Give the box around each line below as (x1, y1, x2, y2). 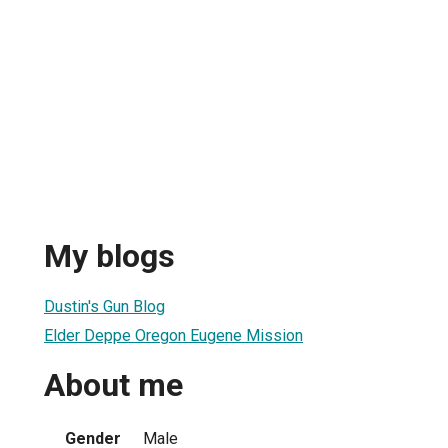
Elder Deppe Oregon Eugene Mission (44, 325, 303, 345)
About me (44, 366, 183, 405)
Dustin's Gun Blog (44, 296, 165, 316)
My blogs (44, 237, 175, 276)
